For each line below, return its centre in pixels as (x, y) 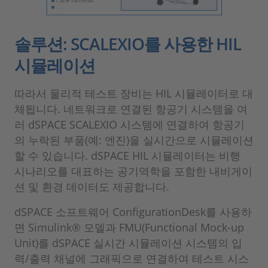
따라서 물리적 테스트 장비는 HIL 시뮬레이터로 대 (134, 94)
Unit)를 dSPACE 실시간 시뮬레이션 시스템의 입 (128, 243)
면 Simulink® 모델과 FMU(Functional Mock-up (129, 228)
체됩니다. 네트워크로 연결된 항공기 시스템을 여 (131, 109)
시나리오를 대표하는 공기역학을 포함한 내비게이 (133, 171)
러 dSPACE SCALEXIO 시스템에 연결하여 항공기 (130, 125)
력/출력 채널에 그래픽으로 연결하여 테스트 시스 (132, 259)
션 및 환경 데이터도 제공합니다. (92, 187)
